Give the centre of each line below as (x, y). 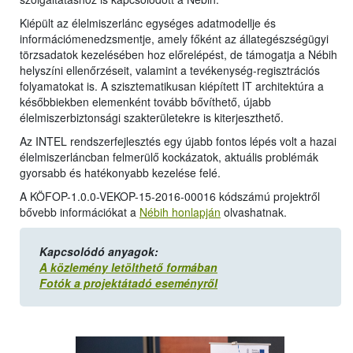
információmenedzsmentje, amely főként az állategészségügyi (174, 39)
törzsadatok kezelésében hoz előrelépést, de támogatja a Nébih (178, 55)
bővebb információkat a (80, 212)
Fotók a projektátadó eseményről (128, 283)
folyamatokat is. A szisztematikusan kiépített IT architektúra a (172, 86)
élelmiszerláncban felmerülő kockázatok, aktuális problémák (169, 157)
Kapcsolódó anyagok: (99, 252)
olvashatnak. (254, 212)
